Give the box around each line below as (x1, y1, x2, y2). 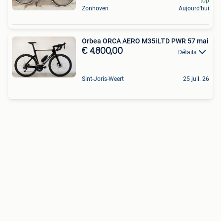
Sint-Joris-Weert (82, 75, 124, 82)
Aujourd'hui (179, 5, 209, 12)
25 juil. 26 (183, 75, 209, 82)
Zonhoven (82, 5, 109, 12)
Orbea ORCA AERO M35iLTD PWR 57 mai (82, 37, 209, 45)
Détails (178, 48, 196, 56)
